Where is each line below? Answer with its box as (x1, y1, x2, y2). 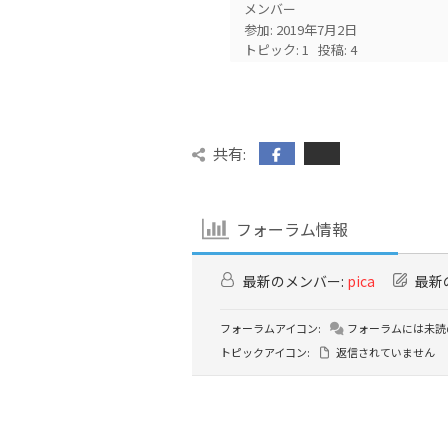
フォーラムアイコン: (220, 319, 321, 336)
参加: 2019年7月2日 (244, 20, 358, 39)
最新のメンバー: (240, 270, 347, 291)
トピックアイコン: (220, 343, 310, 360)
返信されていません (334, 343, 435, 360)
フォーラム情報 (236, 217, 349, 242)
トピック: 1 (244, 40, 310, 59)
